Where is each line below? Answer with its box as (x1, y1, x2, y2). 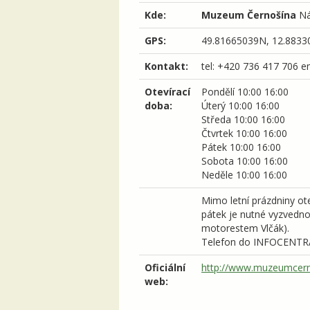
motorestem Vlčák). (201, 221, 289, 235)
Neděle (201, 167, 233, 181)
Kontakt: (145, 59, 188, 73)
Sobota (201, 154, 234, 167)
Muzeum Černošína (201, 8, 296, 21)
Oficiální (145, 260, 185, 274)
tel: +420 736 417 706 (201, 59, 298, 73)
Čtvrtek (201, 126, 233, 140)
